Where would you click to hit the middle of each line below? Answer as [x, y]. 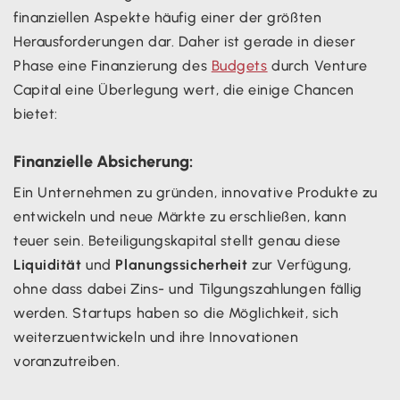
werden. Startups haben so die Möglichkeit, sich [176, 312]
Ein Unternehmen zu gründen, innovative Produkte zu [196, 192]
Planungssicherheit [182, 264]
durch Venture [317, 65]
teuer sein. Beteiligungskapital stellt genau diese [177, 240]
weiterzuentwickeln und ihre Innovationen [156, 337]
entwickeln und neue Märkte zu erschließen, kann [180, 216]
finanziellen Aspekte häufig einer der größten [168, 17]
